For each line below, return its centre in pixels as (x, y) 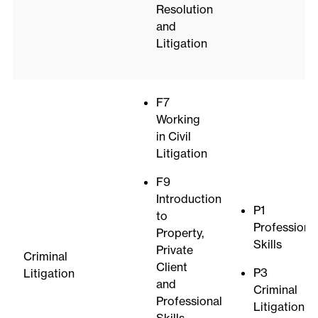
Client (171, 267)
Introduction (188, 199)
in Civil (173, 137)
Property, (180, 233)
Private (174, 250)
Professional (189, 301)
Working (178, 120)
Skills (267, 245)
